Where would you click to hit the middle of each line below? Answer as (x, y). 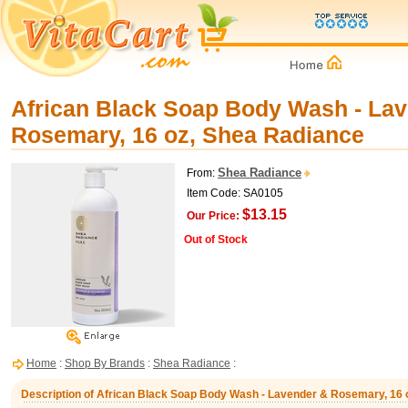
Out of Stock (216, 240)
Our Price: (213, 216)
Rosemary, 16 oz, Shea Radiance (188, 135)
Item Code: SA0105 (235, 193)
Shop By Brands (105, 363)
